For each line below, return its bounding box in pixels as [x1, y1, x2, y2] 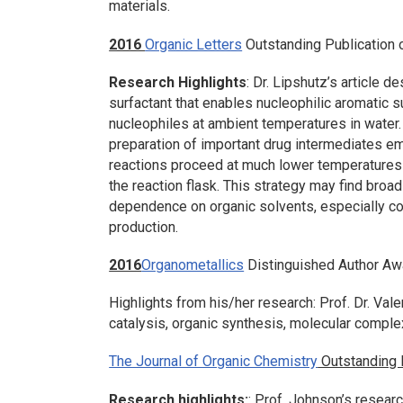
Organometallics [141, 255, 245, 273]
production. [109, 218, 179, 236]
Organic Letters [145, 35, 243, 53]
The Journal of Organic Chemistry [109, 353, 318, 371]
